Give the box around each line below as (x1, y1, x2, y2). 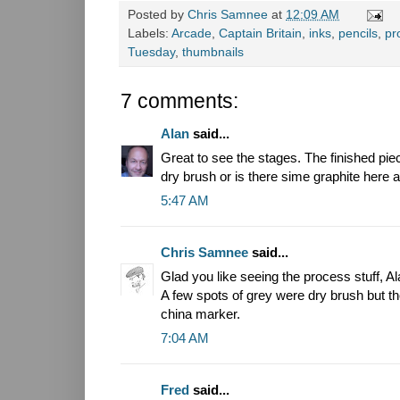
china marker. (161, 305, 240, 321)
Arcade (171, 26, 212, 40)
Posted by (128, 7, 187, 21)
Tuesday (128, 45, 175, 59)
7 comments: (121, 88, 238, 112)
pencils (338, 26, 378, 40)
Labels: (128, 26, 171, 40)
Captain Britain (219, 26, 302, 40)
